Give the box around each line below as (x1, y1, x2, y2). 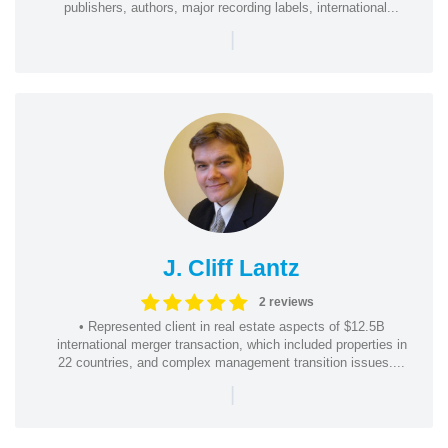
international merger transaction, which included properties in (56, 336, 407, 352)
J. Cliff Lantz (163, 254, 300, 281)
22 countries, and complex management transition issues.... (58, 354, 405, 370)
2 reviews (258, 295, 314, 309)
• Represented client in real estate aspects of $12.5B (78, 318, 385, 334)
